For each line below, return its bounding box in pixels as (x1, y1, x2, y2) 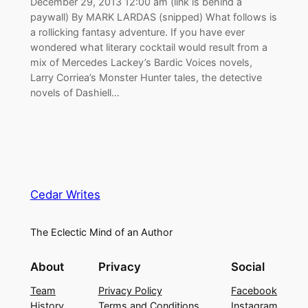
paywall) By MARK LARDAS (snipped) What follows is (30, 10, 277, 23)
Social (231, 259, 265, 274)
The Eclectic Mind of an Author (30, 226, 173, 239)
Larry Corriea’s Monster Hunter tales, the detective (30, 71, 262, 83)
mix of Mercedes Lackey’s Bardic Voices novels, (30, 56, 252, 68)
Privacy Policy (98, 284, 162, 296)
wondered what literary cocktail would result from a (30, 41, 267, 53)
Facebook (231, 284, 278, 296)
